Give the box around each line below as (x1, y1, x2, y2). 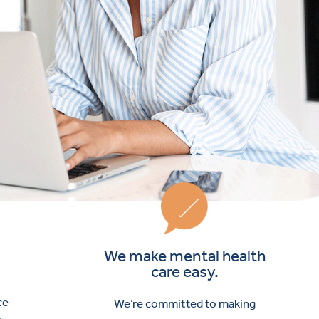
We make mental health (103, 246, 266, 266)
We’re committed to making (113, 296, 256, 311)
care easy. (150, 262, 219, 282)
